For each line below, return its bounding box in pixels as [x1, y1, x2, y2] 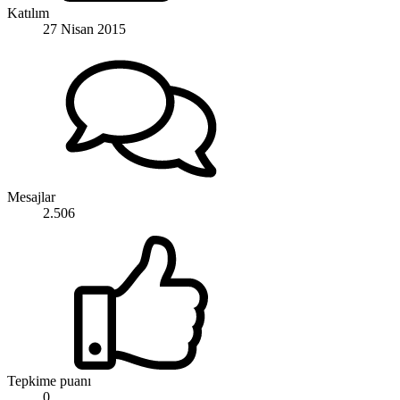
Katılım [7, 4, 49, 21]
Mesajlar [7, 188, 55, 204]
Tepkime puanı [7, 372, 91, 388]
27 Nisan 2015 [43, 21, 126, 37]
